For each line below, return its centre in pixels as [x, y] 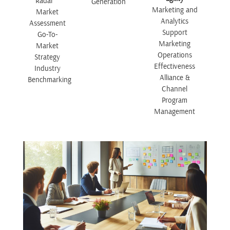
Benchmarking [50, 80]
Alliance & [175, 78]
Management [175, 112]
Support [175, 33]
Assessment [47, 24]
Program [175, 101]
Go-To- [47, 35]
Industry [47, 69]
